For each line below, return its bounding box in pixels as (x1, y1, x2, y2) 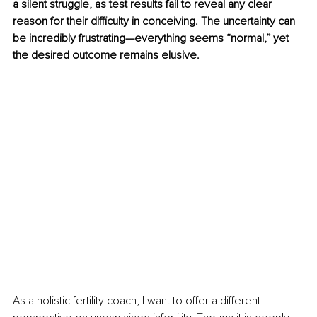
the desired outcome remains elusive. (13, 48, 200, 63)
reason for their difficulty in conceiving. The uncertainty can (13, 14, 298, 29)
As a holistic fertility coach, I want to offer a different (13, 294, 263, 309)
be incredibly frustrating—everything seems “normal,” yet (13, 31, 292, 46)
